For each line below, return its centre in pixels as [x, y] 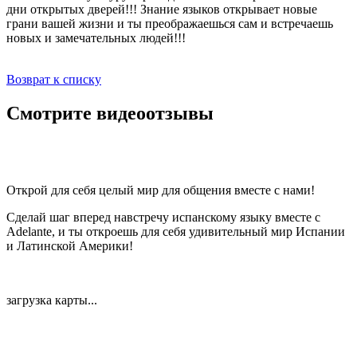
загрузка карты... [52, 300]
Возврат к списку [54, 79]
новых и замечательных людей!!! [96, 37]
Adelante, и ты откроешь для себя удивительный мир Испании [176, 231]
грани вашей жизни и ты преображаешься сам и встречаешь [170, 23]
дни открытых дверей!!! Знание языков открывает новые [162, 9]
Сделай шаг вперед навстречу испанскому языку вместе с [163, 217]
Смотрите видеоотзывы [110, 113]
